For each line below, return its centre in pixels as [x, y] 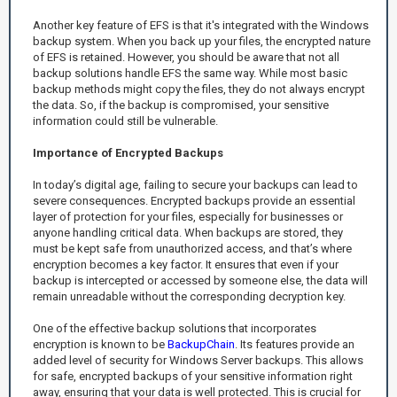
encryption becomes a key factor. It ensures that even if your [186, 264]
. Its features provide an [295, 344]
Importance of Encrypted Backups [128, 152]
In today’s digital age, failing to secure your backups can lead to [195, 184]
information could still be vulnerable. [125, 121]
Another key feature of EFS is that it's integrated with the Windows [201, 25]
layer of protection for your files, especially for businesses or [188, 216]
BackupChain [201, 344]
